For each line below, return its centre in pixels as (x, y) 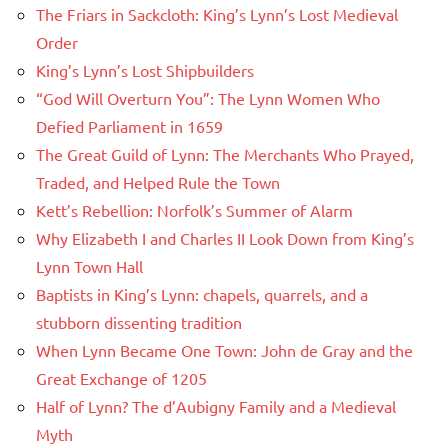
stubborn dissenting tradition (139, 321)
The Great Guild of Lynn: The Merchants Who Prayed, (225, 153)
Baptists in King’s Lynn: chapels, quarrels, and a (202, 293)
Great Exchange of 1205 (121, 377)
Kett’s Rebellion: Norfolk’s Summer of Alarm (194, 209)
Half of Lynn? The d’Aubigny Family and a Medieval (216, 405)
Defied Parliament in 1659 (129, 125)
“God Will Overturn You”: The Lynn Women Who (208, 97)
